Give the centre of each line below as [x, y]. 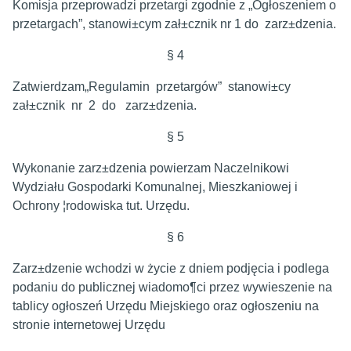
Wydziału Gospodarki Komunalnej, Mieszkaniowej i [155, 187]
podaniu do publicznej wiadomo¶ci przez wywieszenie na [172, 287]
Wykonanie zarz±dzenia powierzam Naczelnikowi [151, 168]
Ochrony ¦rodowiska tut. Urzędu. [101, 206]
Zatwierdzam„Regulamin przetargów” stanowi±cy [153, 87]
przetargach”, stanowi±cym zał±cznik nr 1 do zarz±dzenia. [174, 24]
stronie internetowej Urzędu [89, 325]
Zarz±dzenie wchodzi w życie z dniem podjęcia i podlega [171, 268]
